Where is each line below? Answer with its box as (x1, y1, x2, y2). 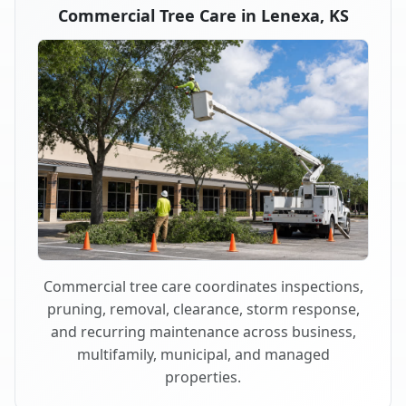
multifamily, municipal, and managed (76, 343, 330, 364)
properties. (165, 366, 241, 387)
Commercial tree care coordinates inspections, (43, 275, 363, 296)
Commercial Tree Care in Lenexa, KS (57, 5, 349, 27)
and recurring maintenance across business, (50, 321, 356, 342)
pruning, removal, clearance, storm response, (46, 298, 360, 319)
